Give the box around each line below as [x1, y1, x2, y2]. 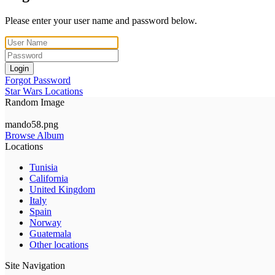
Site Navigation [5, 260, 65, 271]
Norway [29, 217, 61, 228]
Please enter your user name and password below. [5, 15, 197, 26]
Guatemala [29, 228, 71, 239]
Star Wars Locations [5, 85, 83, 96]
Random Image [5, 96, 64, 107]
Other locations [29, 239, 88, 250]
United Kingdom [29, 184, 95, 195]
